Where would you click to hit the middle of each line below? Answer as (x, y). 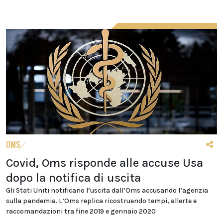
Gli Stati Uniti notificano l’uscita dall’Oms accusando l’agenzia (107, 190)
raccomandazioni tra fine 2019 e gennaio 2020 (81, 211)
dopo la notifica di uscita (73, 178)
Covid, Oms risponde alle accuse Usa (105, 163)
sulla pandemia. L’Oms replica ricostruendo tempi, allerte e (101, 201)
